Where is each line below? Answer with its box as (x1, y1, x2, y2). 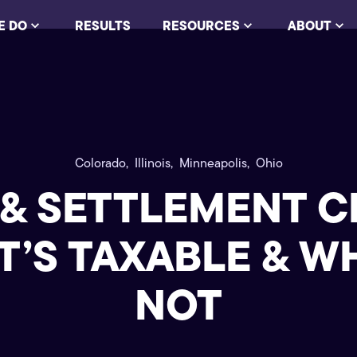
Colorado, (74, 153, 128, 172)
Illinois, (134, 153, 173, 172)
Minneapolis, (178, 153, 249, 172)
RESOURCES (162, 16, 240, 35)
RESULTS (74, 16, 131, 35)
